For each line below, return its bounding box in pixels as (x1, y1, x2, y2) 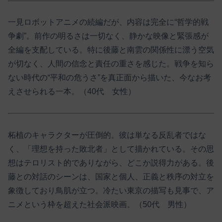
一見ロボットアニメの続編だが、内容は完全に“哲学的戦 (8, 18, 209, 27)
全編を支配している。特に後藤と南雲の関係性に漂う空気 (8, 46, 214, 55)
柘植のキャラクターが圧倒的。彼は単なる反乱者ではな (8, 131, 206, 140)
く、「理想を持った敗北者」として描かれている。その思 (8, 145, 214, 154)
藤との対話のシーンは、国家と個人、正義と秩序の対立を (8, 172, 214, 181)
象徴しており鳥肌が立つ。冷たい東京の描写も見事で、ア (8, 186, 214, 195)
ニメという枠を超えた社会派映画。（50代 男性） (8, 200, 191, 209)
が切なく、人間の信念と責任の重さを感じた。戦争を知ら (8, 59, 214, 68)
